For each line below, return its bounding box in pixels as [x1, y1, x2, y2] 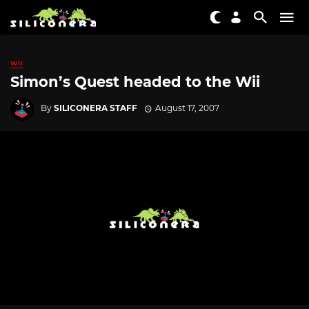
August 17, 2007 [154, 102, 219, 113]
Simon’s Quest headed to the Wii [10, 73, 260, 91]
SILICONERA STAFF [54, 102, 137, 113]
